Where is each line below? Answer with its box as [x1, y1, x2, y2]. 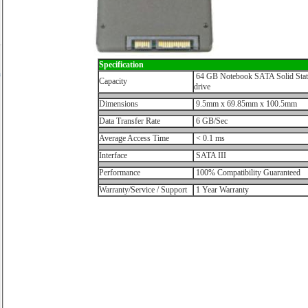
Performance [99, 168, 140, 177]
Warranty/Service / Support [99, 185, 187, 195]
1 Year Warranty [194, 185, 249, 195]
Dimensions [99, 99, 138, 109]
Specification [99, 60, 144, 69]
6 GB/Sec [194, 116, 228, 126]
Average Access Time [99, 133, 169, 143]
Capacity [99, 76, 127, 86]
